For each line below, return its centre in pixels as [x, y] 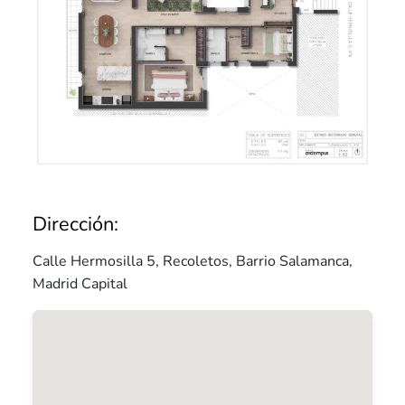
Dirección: [75, 225]
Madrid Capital [80, 284]
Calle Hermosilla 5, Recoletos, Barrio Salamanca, [193, 262]
